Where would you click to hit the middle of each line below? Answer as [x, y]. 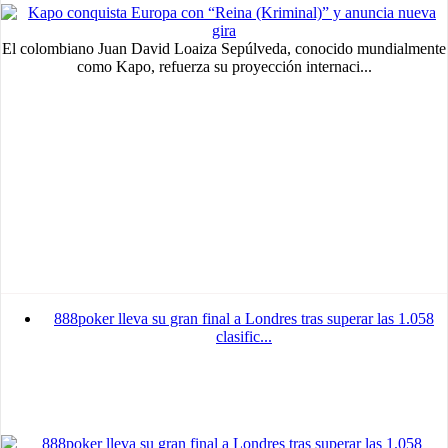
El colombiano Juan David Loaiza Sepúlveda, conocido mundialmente [224, 49]
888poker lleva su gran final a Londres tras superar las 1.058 [244, 319]
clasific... [244, 337]
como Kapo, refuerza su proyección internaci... [224, 67]
